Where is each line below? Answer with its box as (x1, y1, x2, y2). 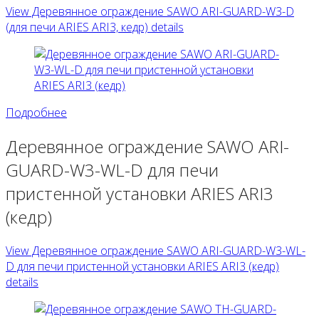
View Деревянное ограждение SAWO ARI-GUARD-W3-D (6, 4, 294, 20)
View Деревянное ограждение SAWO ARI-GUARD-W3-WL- (6, 242, 305, 258)
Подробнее (6, 105, 67, 121)
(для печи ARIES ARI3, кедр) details (6, 19, 184, 36)
